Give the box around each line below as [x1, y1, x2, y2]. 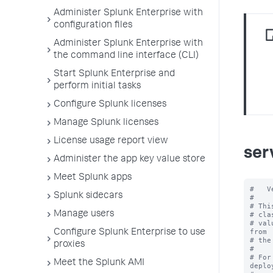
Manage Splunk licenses [54, 118, 158, 128]
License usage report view [54, 136, 168, 146]
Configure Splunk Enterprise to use [54, 228, 205, 238]
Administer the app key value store [54, 155, 205, 165]
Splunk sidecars [54, 191, 122, 201]
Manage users [54, 210, 114, 219]
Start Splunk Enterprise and [54, 69, 175, 79]
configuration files [54, 21, 132, 30]
